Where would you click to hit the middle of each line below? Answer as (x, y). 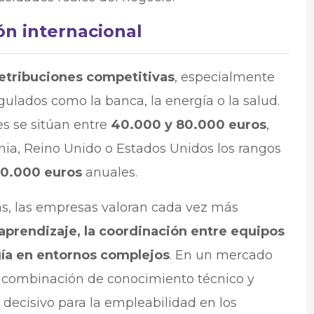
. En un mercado (221, 255)
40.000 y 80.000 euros (188, 125)
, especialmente (224, 77)
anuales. (109, 173)
